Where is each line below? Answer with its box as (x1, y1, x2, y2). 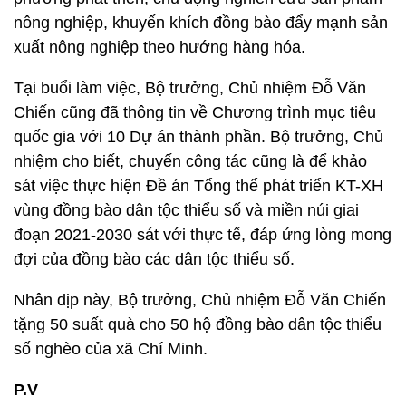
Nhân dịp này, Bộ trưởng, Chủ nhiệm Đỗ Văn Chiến (14, 291, 386, 309)
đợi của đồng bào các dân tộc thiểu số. (14, 250, 295, 268)
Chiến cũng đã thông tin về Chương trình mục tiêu (14, 103, 376, 121)
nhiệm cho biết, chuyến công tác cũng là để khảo (14, 152, 367, 170)
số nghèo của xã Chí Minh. (14, 340, 208, 358)
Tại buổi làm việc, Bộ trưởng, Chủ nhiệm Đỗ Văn (14, 79, 366, 97)
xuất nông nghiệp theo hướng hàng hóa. (14, 38, 305, 56)
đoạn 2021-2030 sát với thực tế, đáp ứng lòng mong (14, 226, 391, 244)
